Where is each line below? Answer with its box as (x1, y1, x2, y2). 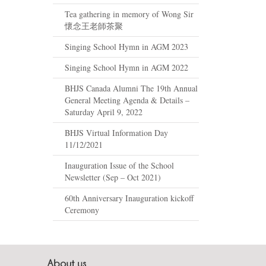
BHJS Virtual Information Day (65, 126, 168, 138)
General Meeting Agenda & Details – (65, 94, 189, 106)
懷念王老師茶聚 (65, 20, 123, 31)
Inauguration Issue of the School (65, 159, 174, 171)
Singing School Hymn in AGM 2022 (65, 61, 188, 73)
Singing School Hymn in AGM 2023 (65, 40, 188, 52)
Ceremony (65, 204, 99, 216)
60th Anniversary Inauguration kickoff (65, 192, 194, 204)
